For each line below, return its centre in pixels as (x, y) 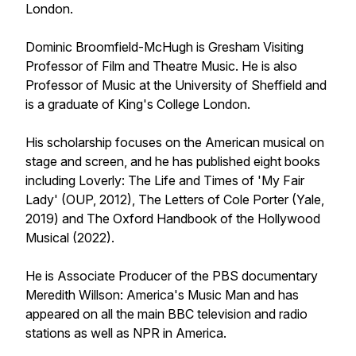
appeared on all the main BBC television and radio (166, 314)
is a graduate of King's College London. (138, 104)
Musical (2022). (70, 238)
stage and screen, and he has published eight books (173, 161)
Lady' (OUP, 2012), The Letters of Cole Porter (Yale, (175, 199)
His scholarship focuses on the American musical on (175, 142)
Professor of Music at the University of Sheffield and (176, 85)
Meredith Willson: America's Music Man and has (162, 295)
